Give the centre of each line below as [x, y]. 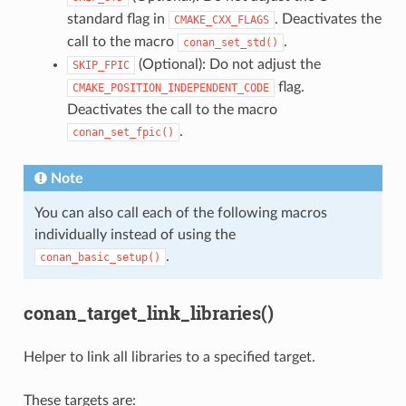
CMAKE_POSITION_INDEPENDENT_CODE [170, 87]
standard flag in [117, 19]
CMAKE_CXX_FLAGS [221, 19]
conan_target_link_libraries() [148, 312]
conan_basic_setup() [100, 257]
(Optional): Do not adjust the [227, 64]
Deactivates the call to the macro [172, 109]
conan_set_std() [230, 42]
